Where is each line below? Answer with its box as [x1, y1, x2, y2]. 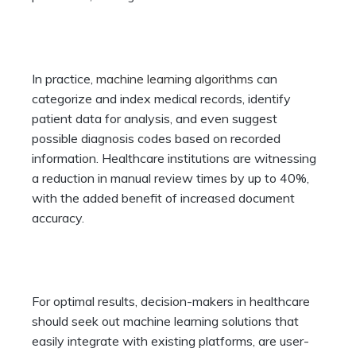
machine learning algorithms [96, 71, 253, 87]
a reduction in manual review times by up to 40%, [32, 170, 309, 187]
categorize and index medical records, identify [32, 91, 291, 107]
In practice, [32, 71, 96, 87]
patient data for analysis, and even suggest [32, 110, 277, 127]
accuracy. [32, 210, 84, 226]
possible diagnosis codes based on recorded [32, 130, 281, 147]
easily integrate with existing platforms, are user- [32, 333, 309, 350]
